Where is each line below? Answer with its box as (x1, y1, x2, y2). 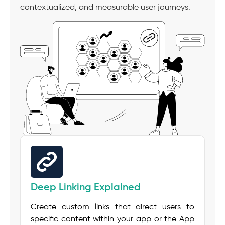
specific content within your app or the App (31, 215, 194, 224)
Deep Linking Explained (31, 183, 141, 193)
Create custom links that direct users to (31, 203, 194, 212)
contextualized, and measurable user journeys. (20, 4, 190, 12)
